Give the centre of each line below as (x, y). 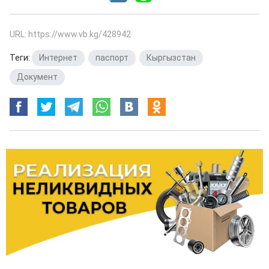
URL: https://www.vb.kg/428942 (70, 34)
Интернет (58, 58)
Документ (37, 77)
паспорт (112, 58)
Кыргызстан (171, 58)
